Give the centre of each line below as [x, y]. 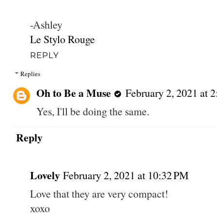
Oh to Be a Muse [73, 93]
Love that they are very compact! [99, 194]
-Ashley [46, 24]
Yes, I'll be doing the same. [93, 111]
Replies [30, 74]
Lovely [45, 175]
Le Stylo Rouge [62, 39]
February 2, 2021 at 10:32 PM [125, 175]
